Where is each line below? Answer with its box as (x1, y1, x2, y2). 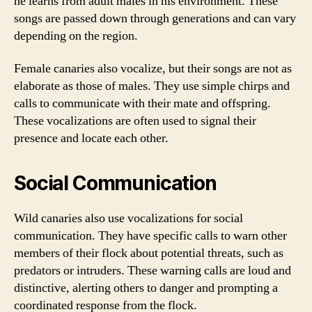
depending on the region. (14, 27, 138, 44)
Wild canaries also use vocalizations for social (14, 210, 243, 226)
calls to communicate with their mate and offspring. (14, 95, 271, 111)
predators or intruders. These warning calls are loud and (14, 263, 291, 279)
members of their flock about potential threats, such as (14, 245, 283, 261)
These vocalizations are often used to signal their (14, 113, 256, 129)
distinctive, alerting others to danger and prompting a (14, 280, 278, 296)
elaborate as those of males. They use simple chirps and (14, 78, 290, 94)
